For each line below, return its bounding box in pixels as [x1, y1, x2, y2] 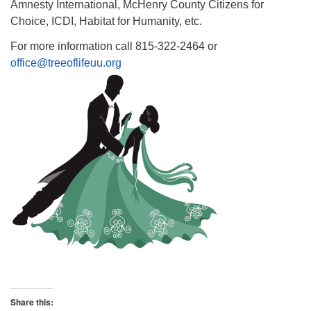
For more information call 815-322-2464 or [10, 40, 217, 52]
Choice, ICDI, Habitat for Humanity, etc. [10, 15, 202, 27]
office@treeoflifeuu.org [10, 57, 121, 69]
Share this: [10, 296, 53, 308]
